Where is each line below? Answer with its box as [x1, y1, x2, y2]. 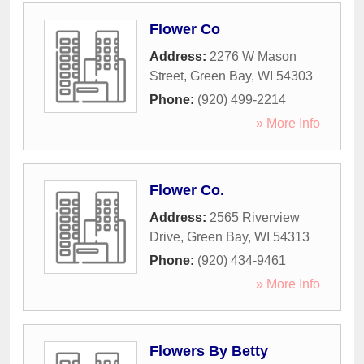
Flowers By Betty [149, 343, 268, 360]
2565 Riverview [210, 210, 300, 225]
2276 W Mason [210, 50, 297, 64]
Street [149, 69, 184, 84]
